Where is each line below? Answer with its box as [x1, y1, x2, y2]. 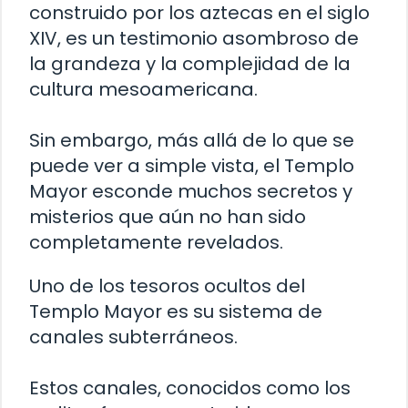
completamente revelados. [29, 229, 283, 255]
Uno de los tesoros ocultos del [29, 272, 305, 299]
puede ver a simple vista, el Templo [29, 152, 354, 178]
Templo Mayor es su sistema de [29, 298, 322, 324]
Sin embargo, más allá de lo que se [29, 127, 354, 153]
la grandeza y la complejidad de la [29, 50, 351, 76]
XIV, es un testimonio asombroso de [29, 25, 359, 51]
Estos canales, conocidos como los [29, 374, 351, 401]
